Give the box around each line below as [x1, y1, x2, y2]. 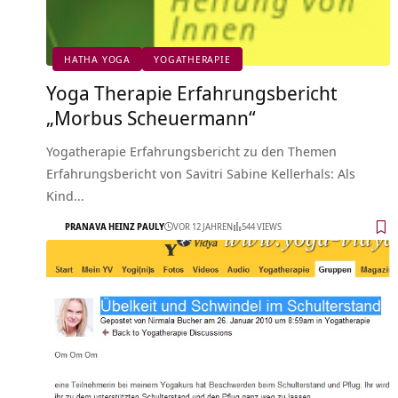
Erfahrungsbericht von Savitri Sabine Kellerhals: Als [46, 163, 355, 182]
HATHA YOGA [64, 52, 131, 67]
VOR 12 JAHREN [173, 220, 233, 234]
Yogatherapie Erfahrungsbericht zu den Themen [46, 141, 337, 160]
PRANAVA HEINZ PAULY [65, 220, 164, 234]
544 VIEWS [242, 220, 282, 234]
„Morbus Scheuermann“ [46, 103, 256, 131]
